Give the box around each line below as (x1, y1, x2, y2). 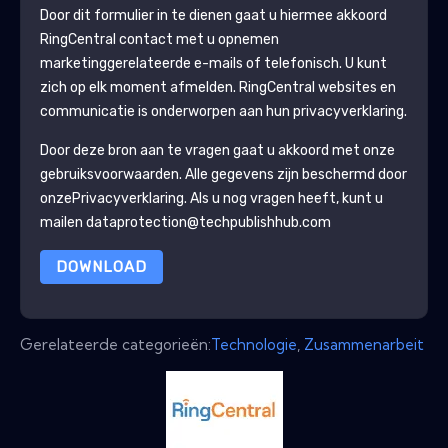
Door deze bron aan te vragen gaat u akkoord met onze (39, 141, 395, 159)
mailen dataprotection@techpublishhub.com (39, 213, 331, 231)
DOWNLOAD (55, 257, 147, 276)
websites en (314, 78, 396, 96)
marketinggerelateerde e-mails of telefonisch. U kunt (39, 54, 387, 72)
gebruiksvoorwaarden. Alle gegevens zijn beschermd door (39, 165, 407, 183)
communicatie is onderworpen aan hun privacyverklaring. (39, 102, 407, 120)
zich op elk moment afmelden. (39, 78, 239, 96)
